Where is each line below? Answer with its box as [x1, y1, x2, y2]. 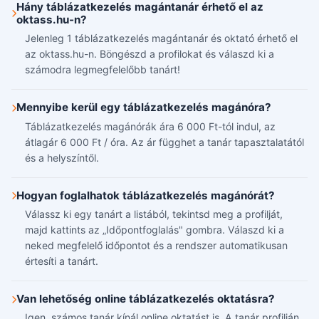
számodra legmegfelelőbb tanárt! [25, 63, 181, 76]
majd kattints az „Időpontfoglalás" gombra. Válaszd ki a [25, 224, 285, 236]
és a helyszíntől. [25, 151, 100, 164]
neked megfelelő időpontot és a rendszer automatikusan [25, 239, 288, 252]
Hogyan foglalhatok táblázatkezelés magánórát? [16, 188, 275, 202]
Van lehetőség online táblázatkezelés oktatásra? [16, 292, 275, 306]
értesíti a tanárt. [25, 255, 99, 268]
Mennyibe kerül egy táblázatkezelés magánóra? [16, 100, 271, 115]
